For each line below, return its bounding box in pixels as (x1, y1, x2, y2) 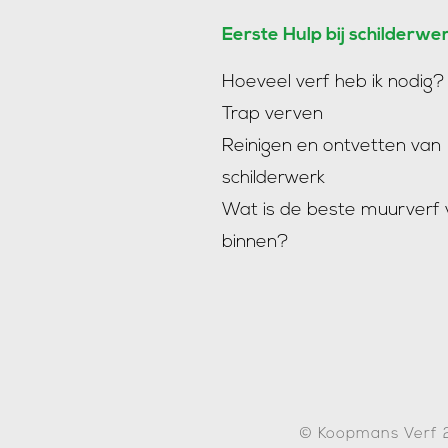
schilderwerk (222, 169, 325, 188)
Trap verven (222, 105, 323, 124)
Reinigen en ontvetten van (222, 137, 441, 156)
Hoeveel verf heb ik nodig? (222, 73, 445, 92)
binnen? (222, 233, 289, 252)
